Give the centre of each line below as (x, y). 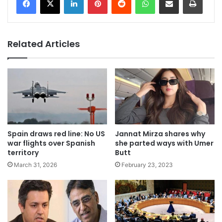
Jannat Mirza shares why (160, 134)
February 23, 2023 (147, 165)
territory (23, 153)
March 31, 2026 (35, 165)
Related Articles (44, 44)
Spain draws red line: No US (56, 134)
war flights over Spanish (51, 143)
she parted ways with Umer (164, 143)
